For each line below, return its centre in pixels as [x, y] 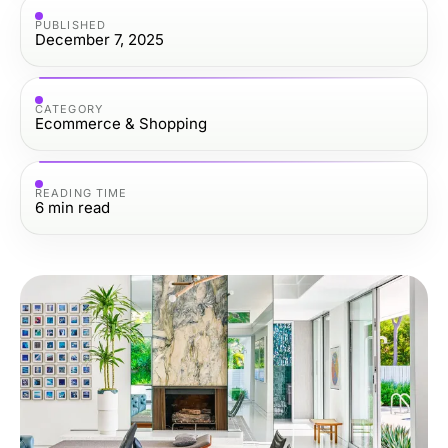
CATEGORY [69, 108]
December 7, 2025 [99, 39]
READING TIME [81, 192]
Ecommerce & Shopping [121, 123]
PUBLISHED [70, 24]
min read [79, 207]
